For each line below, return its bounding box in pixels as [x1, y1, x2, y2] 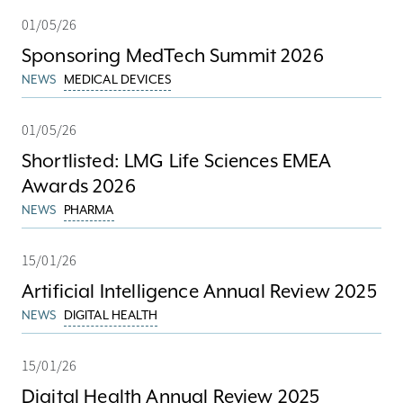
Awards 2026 [22, 175, 136, 198]
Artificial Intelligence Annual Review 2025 [22, 280, 377, 303]
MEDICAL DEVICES [63, 71, 172, 87]
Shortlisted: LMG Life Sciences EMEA [22, 149, 332, 173]
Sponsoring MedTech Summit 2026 [22, 44, 324, 67]
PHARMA [63, 201, 114, 218]
